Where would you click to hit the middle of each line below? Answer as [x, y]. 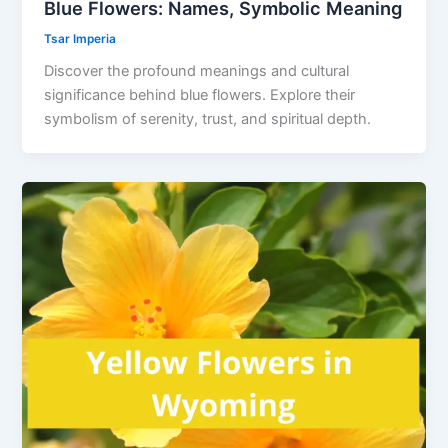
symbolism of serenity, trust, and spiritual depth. [208, 119]
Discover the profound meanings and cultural [197, 71]
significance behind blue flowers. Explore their [200, 95]
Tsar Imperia [80, 38]
